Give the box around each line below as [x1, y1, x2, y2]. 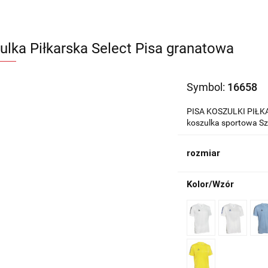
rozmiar [187, 147, 221, 159]
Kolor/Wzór [187, 178, 234, 190]
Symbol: [187, 80, 228, 93]
